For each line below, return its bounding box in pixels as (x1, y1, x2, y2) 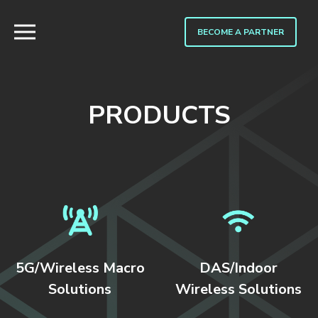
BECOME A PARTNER (197, 26, 284, 38)
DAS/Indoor (199, 258, 278, 278)
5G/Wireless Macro (15, 258, 145, 278)
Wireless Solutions (175, 280, 302, 299)
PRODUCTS (87, 98, 231, 133)
